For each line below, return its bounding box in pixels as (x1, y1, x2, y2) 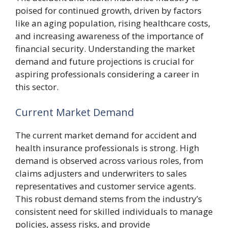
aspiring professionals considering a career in (15, 68, 199, 80)
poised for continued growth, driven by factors (15, 5, 202, 16)
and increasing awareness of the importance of (15, 30, 204, 42)
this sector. (15, 81, 59, 93)
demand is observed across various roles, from (15, 154, 203, 166)
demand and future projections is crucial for (15, 55, 194, 67)
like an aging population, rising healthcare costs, (15, 17, 210, 29)
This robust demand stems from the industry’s (15, 192, 202, 205)
